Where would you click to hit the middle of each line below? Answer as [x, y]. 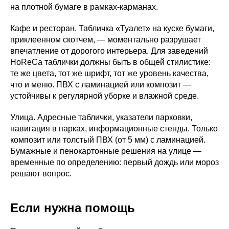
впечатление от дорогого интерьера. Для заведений [109, 51]
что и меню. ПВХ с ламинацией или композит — [101, 84]
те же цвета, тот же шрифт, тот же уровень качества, [109, 73]
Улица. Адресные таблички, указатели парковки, [101, 117]
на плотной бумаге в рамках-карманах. [84, 7]
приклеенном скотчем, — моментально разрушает [106, 39]
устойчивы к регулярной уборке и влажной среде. [105, 96]
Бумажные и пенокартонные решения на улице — [106, 151]
